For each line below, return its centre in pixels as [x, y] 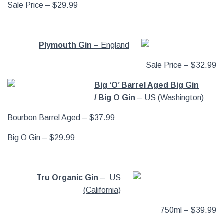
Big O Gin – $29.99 [41, 138]
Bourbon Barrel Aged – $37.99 [61, 118]
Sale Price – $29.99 [43, 5]
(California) [102, 190]
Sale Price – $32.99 [181, 65]
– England [111, 45]
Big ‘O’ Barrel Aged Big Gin [147, 85]
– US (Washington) [170, 98]
